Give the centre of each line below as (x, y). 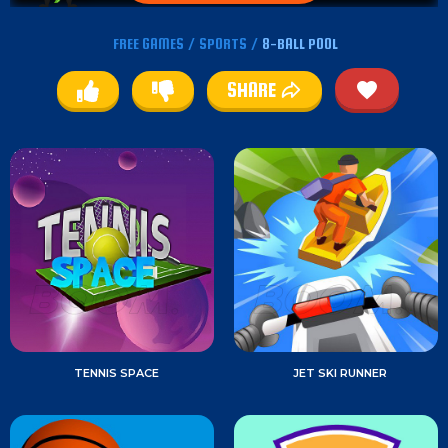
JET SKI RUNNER (340, 372)
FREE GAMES (148, 43)
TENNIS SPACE (116, 372)
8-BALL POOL (299, 43)
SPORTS (222, 43)
